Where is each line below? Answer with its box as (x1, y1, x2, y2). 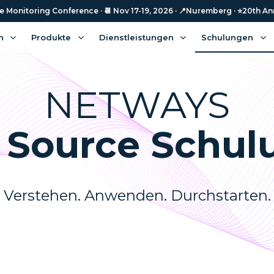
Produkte (31, 32, 72, 42)
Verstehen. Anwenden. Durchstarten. (3, 186, 271, 204)
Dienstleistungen (98, 32, 174, 42)
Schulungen (201, 32, 254, 42)
